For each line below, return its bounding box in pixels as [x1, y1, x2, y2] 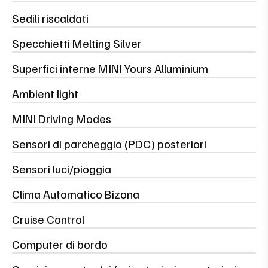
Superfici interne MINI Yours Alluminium [12, 60, 208, 76]
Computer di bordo [12, 236, 108, 252]
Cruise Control [12, 211, 84, 227]
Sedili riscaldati [12, 10, 89, 26]
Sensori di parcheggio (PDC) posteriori [12, 135, 206, 151]
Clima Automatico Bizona [12, 185, 139, 202]
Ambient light [12, 85, 78, 101]
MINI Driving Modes [12, 110, 111, 126]
